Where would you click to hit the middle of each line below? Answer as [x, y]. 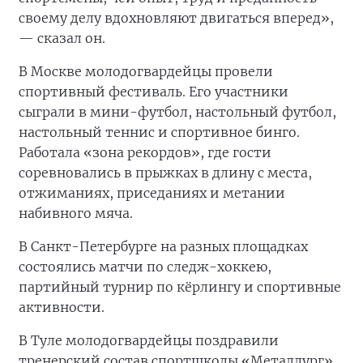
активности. [62, 307]
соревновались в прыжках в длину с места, [165, 173]
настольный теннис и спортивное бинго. [159, 132]
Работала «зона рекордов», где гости [145, 153]
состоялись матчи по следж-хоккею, [145, 267]
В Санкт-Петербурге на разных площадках [163, 247]
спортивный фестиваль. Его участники [154, 92]
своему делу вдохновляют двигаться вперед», [176, 18]
